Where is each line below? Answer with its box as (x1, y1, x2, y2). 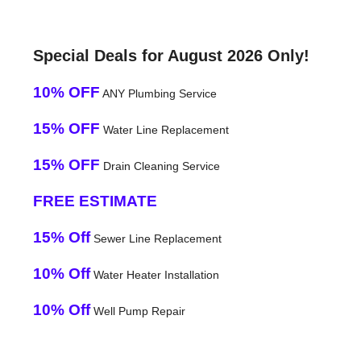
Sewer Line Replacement (89, 231, 222, 245)
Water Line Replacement (99, 122, 229, 136)
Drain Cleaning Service (99, 159, 220, 172)
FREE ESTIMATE (32, 192, 157, 210)
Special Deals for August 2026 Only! (32, 46, 309, 64)
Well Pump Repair (89, 304, 185, 317)
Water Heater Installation (89, 268, 219, 281)
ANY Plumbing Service (99, 86, 217, 100)
